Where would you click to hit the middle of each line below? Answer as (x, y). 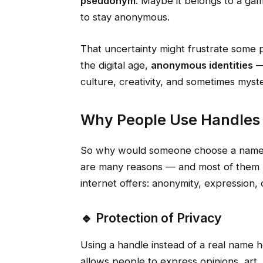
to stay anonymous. (125, 17)
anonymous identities (202, 65)
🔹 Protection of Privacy (151, 218)
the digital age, (115, 65)
